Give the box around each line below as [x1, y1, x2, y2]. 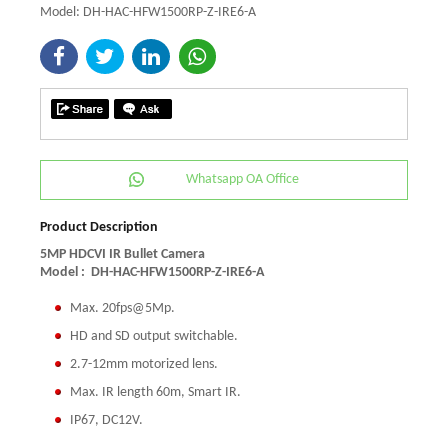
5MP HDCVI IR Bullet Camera [40, 247, 205, 263]
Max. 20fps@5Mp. [70, 301, 175, 317]
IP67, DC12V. [70, 413, 143, 429]
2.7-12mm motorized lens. [70, 357, 218, 373]
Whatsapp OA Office [185, 172, 299, 188]
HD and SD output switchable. [70, 329, 238, 345]
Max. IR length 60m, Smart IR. [70, 385, 241, 401]
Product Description [40, 220, 158, 236]
